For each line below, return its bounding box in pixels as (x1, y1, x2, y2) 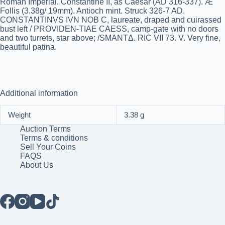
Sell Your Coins (20, 143, 76, 152)
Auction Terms (20, 125, 71, 134)
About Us (20, 161, 53, 170)
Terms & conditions (20, 134, 88, 143)
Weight (8, 110, 31, 120)
